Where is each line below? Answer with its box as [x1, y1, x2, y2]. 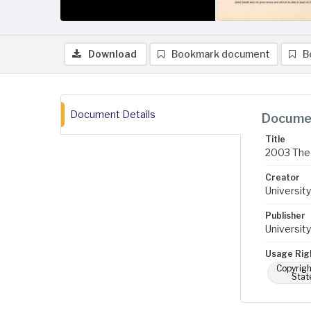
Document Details [70, 108, 155, 120]
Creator [265, 172, 300, 183]
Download [88, 48, 137, 60]
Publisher [265, 210, 305, 221]
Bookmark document [171, 48, 270, 60]
